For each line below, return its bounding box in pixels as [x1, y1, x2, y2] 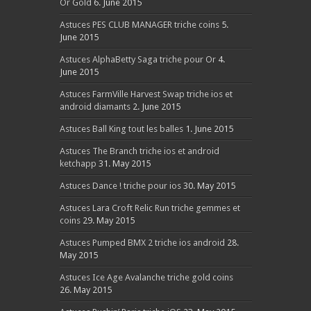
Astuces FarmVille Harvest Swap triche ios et [59, 89, 233, 99]
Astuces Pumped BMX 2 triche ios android [59, 237, 225, 248]
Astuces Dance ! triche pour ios [59, 180, 181, 191]
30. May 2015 [183, 180, 235, 191]
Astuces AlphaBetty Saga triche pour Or [59, 54, 216, 65]
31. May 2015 [98, 158, 151, 169]
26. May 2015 [59, 285, 112, 295]
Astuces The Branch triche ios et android [59, 146, 219, 156]
